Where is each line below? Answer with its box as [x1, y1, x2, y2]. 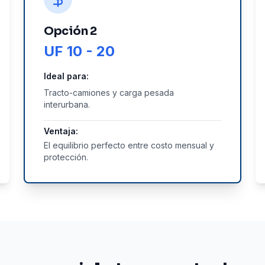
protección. [44, 152, 88, 162]
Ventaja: [44, 126, 78, 136]
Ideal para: [44, 71, 89, 81]
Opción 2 [44, 24, 97, 38]
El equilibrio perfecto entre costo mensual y [44, 140, 214, 150]
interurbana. [44, 99, 90, 109]
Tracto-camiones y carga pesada [44, 88, 174, 98]
